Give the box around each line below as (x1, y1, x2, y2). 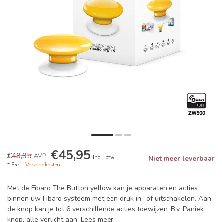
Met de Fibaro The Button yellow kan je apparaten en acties (7, 183, 198, 193)
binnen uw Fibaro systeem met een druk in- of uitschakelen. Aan (7, 194, 211, 204)
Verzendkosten (25, 161, 60, 169)
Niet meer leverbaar (148, 154, 215, 164)
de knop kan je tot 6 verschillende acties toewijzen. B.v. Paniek (7, 204, 204, 214)
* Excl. (7, 161, 25, 169)
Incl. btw (93, 154, 114, 162)
